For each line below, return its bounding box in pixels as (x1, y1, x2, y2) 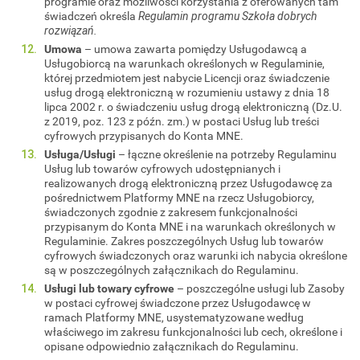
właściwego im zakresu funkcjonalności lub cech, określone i (44, 324, 342, 339)
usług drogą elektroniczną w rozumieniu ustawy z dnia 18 (44, 84, 329, 100)
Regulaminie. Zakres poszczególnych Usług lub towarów (44, 233, 324, 248)
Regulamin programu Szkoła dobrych (138, 10, 317, 22)
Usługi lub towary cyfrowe (44, 280, 177, 296)
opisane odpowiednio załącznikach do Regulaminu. (44, 338, 299, 354)
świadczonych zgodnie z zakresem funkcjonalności (44, 204, 297, 219)
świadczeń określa (44, 8, 138, 23)
